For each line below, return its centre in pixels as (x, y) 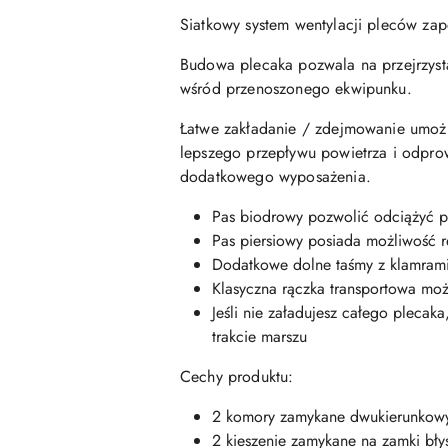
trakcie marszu (259, 336)
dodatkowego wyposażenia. (275, 176)
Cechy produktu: (237, 376)
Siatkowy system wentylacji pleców (299, 24)
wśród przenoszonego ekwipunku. (296, 88)
